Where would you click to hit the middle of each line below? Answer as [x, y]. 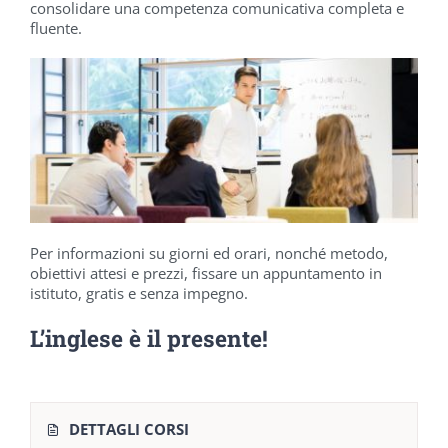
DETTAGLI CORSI [129, 429]
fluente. [56, 27]
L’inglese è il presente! [149, 338]
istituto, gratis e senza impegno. [139, 293]
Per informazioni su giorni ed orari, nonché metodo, [209, 253]
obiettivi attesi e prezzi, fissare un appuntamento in [206, 273]
